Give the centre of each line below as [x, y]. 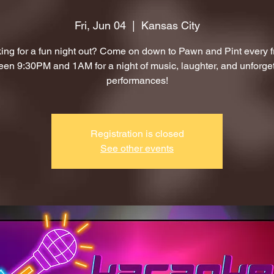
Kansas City [170, 25]
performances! [137, 80]
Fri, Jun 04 [100, 25]
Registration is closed [137, 134]
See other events [137, 148]
